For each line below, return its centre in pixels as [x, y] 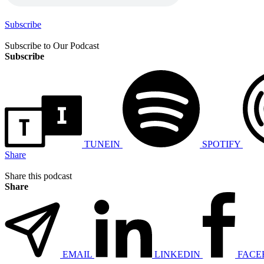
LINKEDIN [177, 254]
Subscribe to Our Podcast [52, 45]
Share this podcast [38, 176]
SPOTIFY [221, 144]
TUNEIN [102, 144]
